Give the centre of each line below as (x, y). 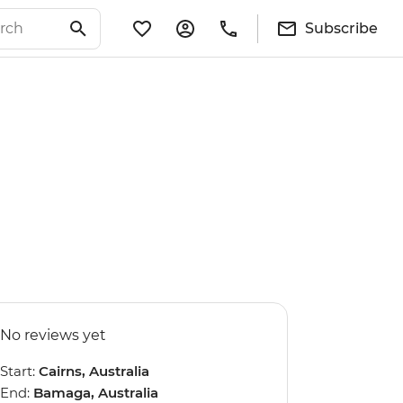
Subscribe (341, 28)
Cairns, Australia (94, 371)
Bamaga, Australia (96, 393)
